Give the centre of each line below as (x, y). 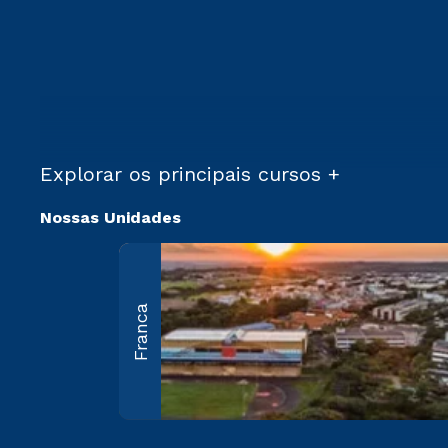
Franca (140, 331)
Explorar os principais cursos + (190, 174)
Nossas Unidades (110, 218)
